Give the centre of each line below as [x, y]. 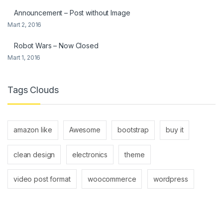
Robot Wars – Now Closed [56, 46]
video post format [42, 179]
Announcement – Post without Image [72, 13]
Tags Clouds [33, 90]
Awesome [85, 130]
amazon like [33, 130]
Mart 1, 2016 [24, 58]
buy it [175, 130]
